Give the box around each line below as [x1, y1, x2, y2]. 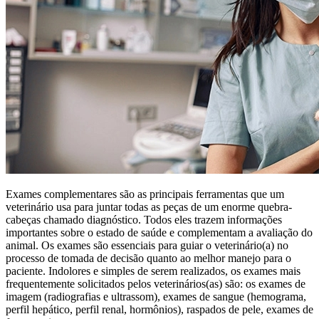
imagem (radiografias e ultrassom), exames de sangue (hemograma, [6, 290, 306, 303]
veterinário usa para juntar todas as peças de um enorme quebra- [6, 200, 292, 213]
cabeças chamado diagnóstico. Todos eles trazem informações [6, 213, 282, 226]
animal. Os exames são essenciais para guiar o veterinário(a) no [6, 239, 288, 251]
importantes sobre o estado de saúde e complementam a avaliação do [6, 226, 313, 239]
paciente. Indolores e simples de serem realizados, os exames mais [6, 264, 300, 277]
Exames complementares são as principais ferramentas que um [6, 187, 284, 200]
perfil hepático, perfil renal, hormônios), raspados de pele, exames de [6, 303, 313, 315]
